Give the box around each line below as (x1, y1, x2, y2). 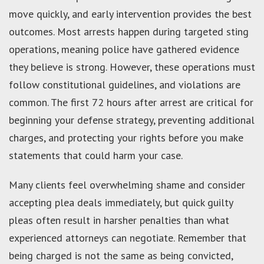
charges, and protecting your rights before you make (9, 130, 243, 144)
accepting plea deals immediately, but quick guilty (9, 195, 233, 209)
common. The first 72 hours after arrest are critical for (9, 95, 253, 109)
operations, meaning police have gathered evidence (9, 42, 239, 56)
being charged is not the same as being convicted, (9, 248, 233, 262)
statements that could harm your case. (9, 148, 183, 162)
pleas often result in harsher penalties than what (9, 213, 229, 227)
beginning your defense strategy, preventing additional (9, 113, 255, 127)
